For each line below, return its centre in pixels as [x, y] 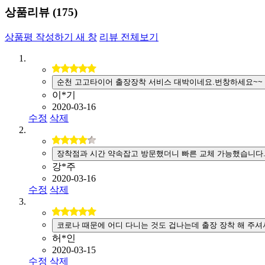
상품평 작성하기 [39, 37]
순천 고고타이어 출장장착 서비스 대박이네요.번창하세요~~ [160, 82]
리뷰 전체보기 [129, 37]
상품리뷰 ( [30, 12]
